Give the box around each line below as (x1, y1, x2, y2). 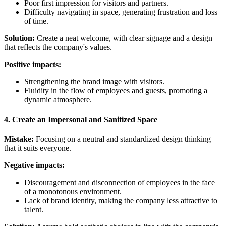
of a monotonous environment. (24, 187, 122, 196)
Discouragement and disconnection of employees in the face (24, 178, 215, 187)
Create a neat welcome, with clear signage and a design (35, 33, 212, 42)
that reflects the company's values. (4, 42, 112, 51)
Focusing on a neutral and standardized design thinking (34, 135, 211, 144)
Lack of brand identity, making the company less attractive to (24, 196, 217, 205)
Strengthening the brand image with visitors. (24, 77, 164, 86)
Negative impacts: (4, 161, 65, 170)
